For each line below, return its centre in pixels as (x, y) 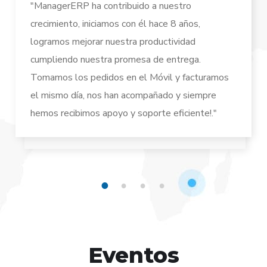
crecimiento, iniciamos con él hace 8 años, (115, 24)
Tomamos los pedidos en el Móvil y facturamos (130, 77)
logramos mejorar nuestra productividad (113, 41)
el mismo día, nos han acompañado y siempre (123, 95)
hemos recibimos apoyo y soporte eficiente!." (124, 113)
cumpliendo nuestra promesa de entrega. (116, 59)
